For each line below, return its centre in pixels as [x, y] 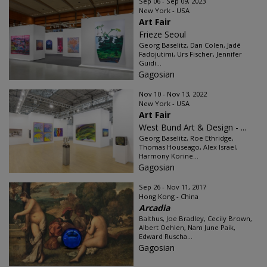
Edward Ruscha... [166, 236]
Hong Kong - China [169, 196]
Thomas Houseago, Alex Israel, [188, 147]
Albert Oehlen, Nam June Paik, [187, 227]
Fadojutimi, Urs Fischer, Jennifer [190, 54]
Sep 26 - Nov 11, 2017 [173, 187]
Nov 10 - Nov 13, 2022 [173, 94]
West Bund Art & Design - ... [193, 127]
